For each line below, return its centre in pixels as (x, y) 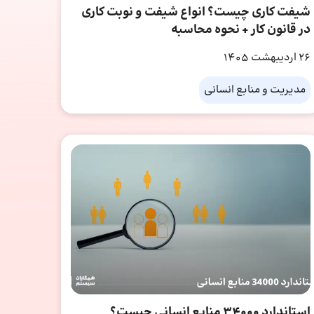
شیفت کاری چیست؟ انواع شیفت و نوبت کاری (196, 12)
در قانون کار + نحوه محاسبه (241, 30)
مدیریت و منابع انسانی (255, 90)
